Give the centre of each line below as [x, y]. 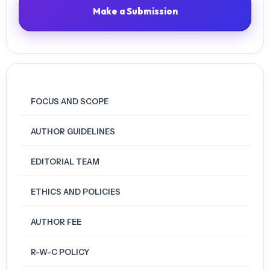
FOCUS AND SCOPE [70, 101]
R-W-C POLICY [60, 252]
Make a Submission [135, 11]
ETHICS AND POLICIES [76, 191]
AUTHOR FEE [56, 221]
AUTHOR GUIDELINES [73, 131]
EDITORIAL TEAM [65, 161]
